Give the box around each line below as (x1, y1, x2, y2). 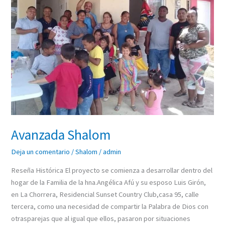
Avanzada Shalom (11, 126, 111, 144)
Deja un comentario (11, 147, 70, 156)
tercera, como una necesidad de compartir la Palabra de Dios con (11, 202, 209, 211)
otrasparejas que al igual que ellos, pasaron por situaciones (11, 214, 191, 223)
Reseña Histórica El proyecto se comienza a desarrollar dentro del (11, 166, 213, 175)
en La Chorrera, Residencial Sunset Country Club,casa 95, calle (11, 190, 199, 199)
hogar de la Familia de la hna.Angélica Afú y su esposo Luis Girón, (11, 178, 206, 187)
